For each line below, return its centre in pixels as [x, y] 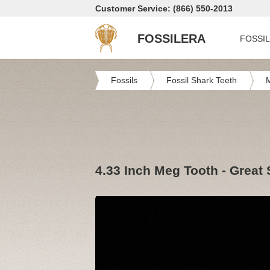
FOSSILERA [171, 39]
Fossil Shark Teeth [202, 80]
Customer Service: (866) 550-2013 [164, 8]
